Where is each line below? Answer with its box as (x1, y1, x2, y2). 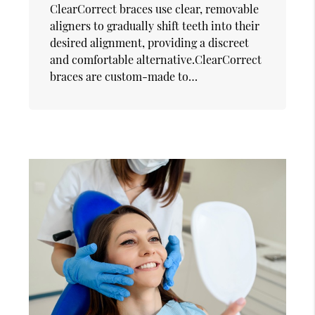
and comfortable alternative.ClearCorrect (50, 51, 262, 67)
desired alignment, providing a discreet (50, 34, 250, 50)
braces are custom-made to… (50, 68, 198, 84)
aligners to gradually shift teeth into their (50, 18, 260, 33)
